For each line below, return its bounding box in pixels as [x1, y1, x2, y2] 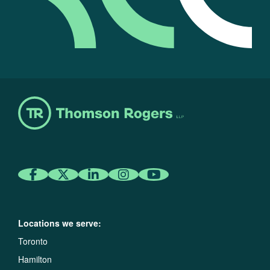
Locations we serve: [18, 217, 101, 230]
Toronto [18, 235, 48, 248]
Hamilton [18, 253, 52, 266]
